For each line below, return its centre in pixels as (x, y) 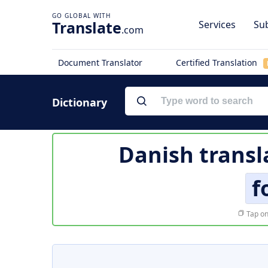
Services (217, 25)
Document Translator (100, 63)
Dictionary (80, 102)
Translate (87, 28)
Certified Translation (217, 63)
